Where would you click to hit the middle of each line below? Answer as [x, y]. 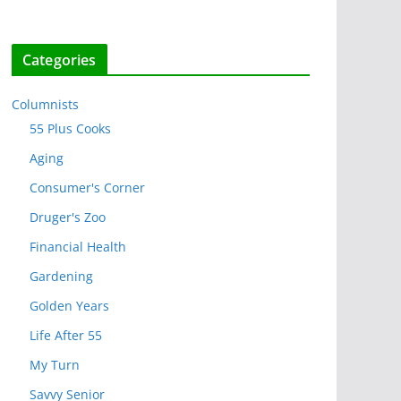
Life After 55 [66, 336]
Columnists [45, 105]
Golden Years [69, 306]
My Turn [55, 365]
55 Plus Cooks [70, 129]
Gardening [61, 277]
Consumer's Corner [87, 188]
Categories [60, 60]
